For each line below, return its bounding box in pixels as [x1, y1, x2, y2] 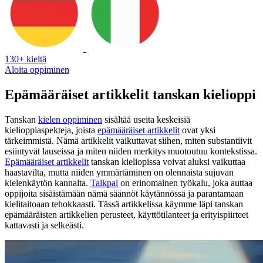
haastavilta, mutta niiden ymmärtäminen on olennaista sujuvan [5, 167, 234, 177]
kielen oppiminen [38, 114, 102, 124]
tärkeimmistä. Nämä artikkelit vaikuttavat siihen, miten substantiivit [5, 135, 252, 146]
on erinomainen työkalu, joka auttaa [118, 177, 252, 188]
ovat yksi [180, 124, 215, 135]
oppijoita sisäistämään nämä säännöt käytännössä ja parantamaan [5, 188, 244, 198]
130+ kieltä [5, 53, 46, 64]
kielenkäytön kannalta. [5, 177, 90, 188]
